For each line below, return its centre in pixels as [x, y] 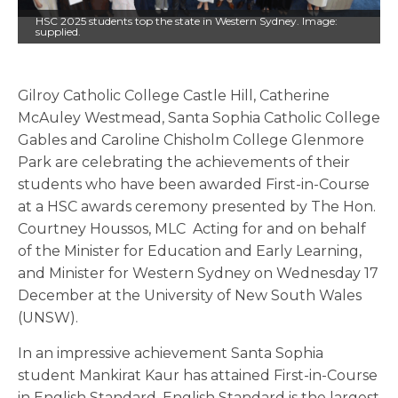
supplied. [58, 32]
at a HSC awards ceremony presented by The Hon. [197, 207]
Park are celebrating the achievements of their [184, 163]
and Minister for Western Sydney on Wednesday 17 [198, 274]
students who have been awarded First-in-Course [194, 185]
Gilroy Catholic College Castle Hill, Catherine [174, 96]
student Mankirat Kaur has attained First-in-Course [198, 376]
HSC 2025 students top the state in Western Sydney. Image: [187, 21]
